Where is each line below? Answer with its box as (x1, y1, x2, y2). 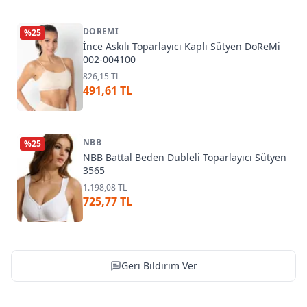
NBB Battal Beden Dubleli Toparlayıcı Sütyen (83, 151, 286, 164)
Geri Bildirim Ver (121, 259, 197, 272)
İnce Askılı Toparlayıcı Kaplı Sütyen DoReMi (83, 40, 280, 53)
